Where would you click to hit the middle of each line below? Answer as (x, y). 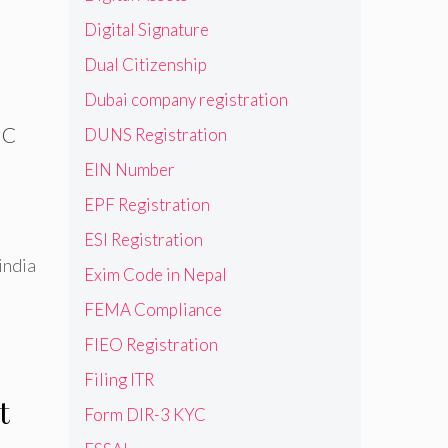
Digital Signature (146, 30)
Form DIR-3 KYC (144, 415)
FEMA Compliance (152, 310)
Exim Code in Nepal (155, 275)
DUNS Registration (155, 135)
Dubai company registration (185, 100)
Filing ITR (118, 380)
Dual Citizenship (145, 65)
